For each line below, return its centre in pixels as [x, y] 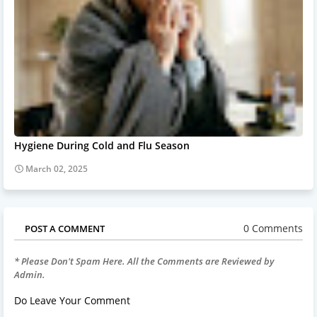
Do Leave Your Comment [72, 300]
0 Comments [273, 229]
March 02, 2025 [57, 168]
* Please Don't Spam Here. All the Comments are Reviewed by [144, 261]
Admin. [30, 274]
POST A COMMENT [65, 228]
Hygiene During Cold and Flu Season [102, 145]
